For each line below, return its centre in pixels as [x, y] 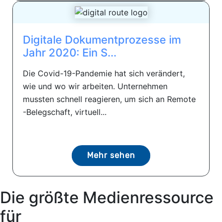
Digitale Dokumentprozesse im [102, 40]
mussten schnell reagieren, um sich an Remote [109, 99]
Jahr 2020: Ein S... [70, 53]
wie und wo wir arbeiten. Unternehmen [95, 86]
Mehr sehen [111, 156]
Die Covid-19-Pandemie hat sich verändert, [104, 74]
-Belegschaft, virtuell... [65, 112]
